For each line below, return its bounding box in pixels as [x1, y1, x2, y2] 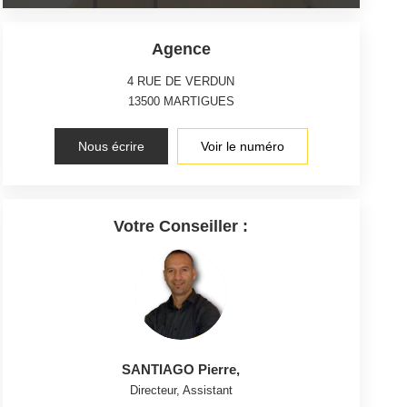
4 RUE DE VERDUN [127, 74, 235, 88]
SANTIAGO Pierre [122, 361, 237, 377]
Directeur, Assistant [129, 382, 233, 397]
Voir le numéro [200, 138, 284, 154]
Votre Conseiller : [114, 216, 249, 235]
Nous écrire [77, 138, 144, 154]
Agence [151, 39, 211, 58]
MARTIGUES [163, 94, 234, 108]
